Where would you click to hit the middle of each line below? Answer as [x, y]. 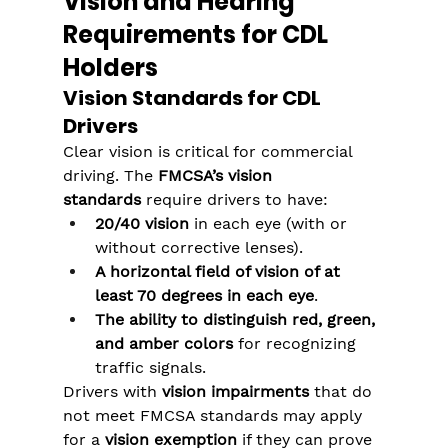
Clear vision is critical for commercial [209, 152]
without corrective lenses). [198, 248]
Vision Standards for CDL [193, 98]
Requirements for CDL [197, 35]
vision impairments [235, 392]
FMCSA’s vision [217, 176]
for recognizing [296, 344]
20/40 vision [141, 224]
